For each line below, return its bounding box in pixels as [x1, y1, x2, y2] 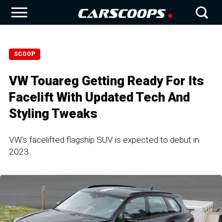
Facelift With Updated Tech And [9, 90, 190, 105]
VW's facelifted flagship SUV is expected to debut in [9, 135, 199, 145]
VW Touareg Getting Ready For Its [9, 73, 204, 88]
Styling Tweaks [9, 106, 97, 121]
